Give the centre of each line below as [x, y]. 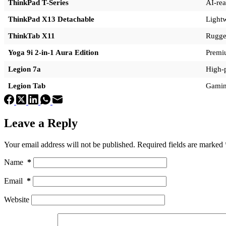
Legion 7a [24, 69]
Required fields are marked [181, 144]
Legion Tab [27, 86]
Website [17, 199]
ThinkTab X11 [32, 36]
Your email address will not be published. [70, 144]
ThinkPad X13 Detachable [51, 19]
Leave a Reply [41, 123]
